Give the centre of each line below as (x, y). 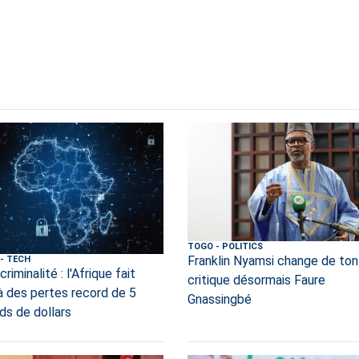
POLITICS (242, 246)
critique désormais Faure (256, 280)
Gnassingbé (219, 299)
